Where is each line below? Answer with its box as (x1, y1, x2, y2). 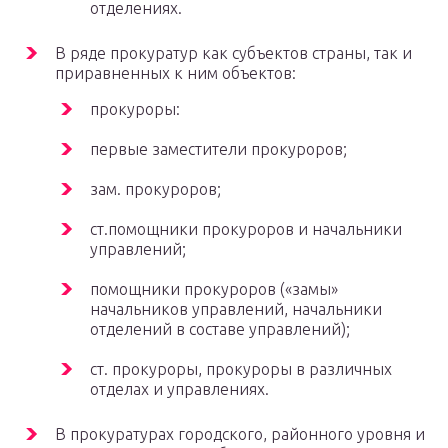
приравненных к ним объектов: (55, 64, 296, 83)
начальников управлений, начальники (90, 300, 382, 319)
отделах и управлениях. (90, 380, 269, 399)
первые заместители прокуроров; (90, 140, 347, 159)
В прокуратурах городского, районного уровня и (55, 425, 425, 444)
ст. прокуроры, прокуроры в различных (90, 360, 392, 379)
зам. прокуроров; (90, 180, 221, 199)
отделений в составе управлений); (90, 320, 350, 339)
